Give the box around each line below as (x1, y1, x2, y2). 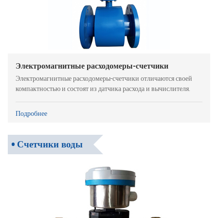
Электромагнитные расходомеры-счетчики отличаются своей (16, 74, 192, 83)
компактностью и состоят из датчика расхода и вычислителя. (16, 85, 190, 93)
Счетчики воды (17, 138, 83, 150)
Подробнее (16, 109, 47, 118)
